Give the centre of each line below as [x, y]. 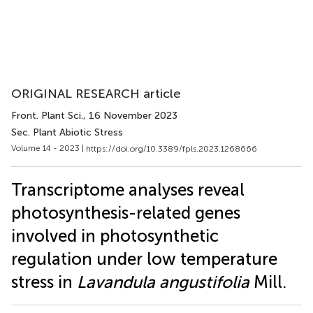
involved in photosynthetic [115, 235]
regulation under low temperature [144, 259]
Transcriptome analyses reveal [128, 189]
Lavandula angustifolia [163, 282]
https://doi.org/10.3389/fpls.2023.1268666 [172, 148]
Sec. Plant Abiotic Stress [67, 132]
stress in [44, 282]
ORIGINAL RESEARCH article [96, 94]
